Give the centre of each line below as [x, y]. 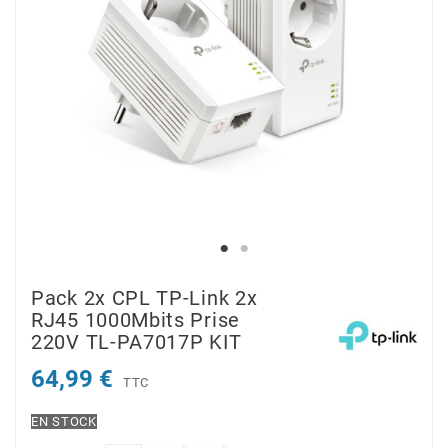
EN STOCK [64, 422]
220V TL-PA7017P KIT [136, 342]
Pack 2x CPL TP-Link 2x [144, 298]
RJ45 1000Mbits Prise [135, 320]
